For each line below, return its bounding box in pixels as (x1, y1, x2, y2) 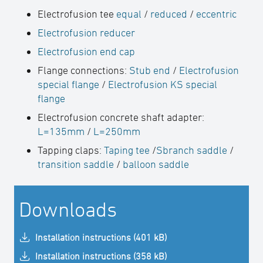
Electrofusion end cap (38, 45, 135, 58)
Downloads (19, 197, 117, 221)
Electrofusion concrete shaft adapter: (38, 111, 204, 123)
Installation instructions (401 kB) (35, 232, 167, 242)
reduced (150, 8, 187, 20)
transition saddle (38, 158, 114, 170)
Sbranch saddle (156, 144, 227, 156)
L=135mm (38, 125, 85, 137)
